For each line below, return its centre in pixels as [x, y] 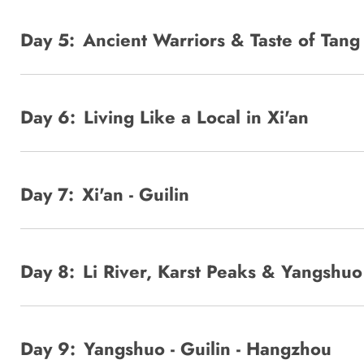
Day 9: [48, 348]
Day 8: [48, 271]
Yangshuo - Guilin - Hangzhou [208, 348]
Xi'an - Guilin [136, 194]
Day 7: [47, 194]
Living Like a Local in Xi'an [196, 117]
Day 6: [48, 117]
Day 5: [48, 39]
